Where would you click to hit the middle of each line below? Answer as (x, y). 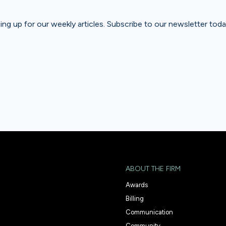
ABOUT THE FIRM (153, 168)
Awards (137, 185)
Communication (149, 212)
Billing (135, 198)
